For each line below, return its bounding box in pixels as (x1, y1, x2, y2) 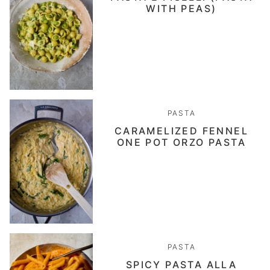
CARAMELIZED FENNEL (114, 124, 249, 137)
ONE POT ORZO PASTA (116, 136, 246, 148)
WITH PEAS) (146, 2, 217, 14)
